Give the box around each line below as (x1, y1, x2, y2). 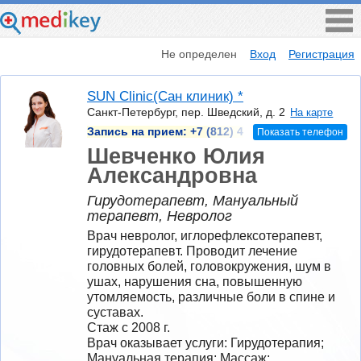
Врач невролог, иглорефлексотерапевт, (87, 228, 322, 243)
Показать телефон (256, 126, 343, 138)
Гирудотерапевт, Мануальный (87, 193, 298, 210)
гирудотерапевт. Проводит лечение (87, 243, 297, 258)
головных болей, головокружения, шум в (87, 259, 331, 273)
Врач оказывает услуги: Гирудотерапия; (87, 335, 324, 350)
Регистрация (288, 47, 355, 60)
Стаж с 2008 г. (87, 320, 170, 334)
